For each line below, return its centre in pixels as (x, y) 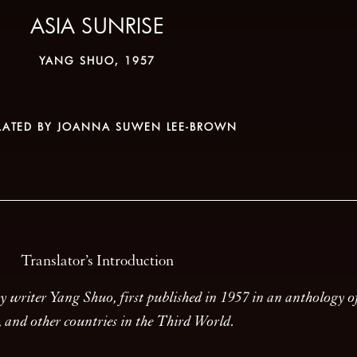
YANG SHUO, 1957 (97, 61)
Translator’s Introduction (97, 261)
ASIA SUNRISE (97, 26)
